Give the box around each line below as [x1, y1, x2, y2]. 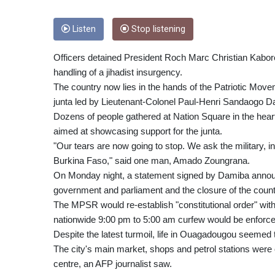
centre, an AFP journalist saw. [53, 258, 172, 269]
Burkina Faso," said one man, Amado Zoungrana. [53, 155, 250, 166]
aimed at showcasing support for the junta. [53, 126, 222, 137]
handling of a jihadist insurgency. [53, 67, 182, 78]
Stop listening [129, 24, 185, 35]
